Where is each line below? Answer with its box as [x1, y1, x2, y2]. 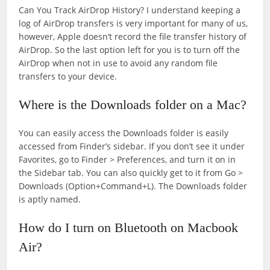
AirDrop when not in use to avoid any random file [19, 57, 218, 69]
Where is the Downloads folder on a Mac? [19, 97, 247, 113]
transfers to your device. [19, 71, 118, 83]
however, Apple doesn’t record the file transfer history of [19, 31, 247, 43]
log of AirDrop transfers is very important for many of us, [19, 17, 248, 30]
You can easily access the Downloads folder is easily [19, 127, 229, 139]
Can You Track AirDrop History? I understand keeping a [19, 4, 241, 16]
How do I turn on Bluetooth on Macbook [19, 220, 239, 236]
